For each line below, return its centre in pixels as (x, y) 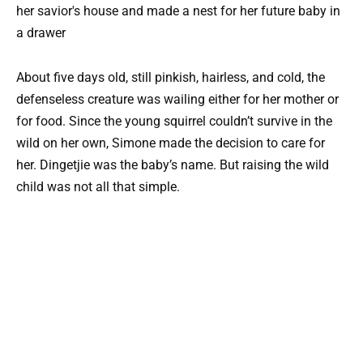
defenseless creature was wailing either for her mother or (177, 99)
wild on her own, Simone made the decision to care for (171, 143)
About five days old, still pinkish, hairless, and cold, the (171, 77)
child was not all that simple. (98, 186)
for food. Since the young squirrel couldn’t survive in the (174, 121)
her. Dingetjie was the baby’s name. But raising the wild (173, 164)
